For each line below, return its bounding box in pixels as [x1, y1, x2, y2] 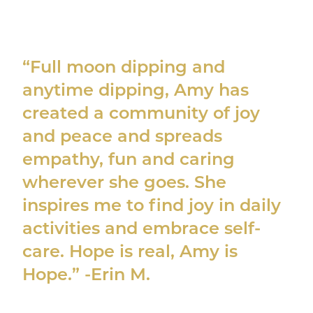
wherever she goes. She [22, 175, 227, 192]
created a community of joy [22, 105, 261, 123]
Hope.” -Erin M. [22, 267, 151, 284]
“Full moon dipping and [22, 59, 226, 77]
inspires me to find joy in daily [22, 198, 282, 215]
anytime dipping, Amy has [22, 82, 249, 100]
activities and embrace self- [22, 221, 261, 238]
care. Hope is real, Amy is [22, 244, 238, 261]
